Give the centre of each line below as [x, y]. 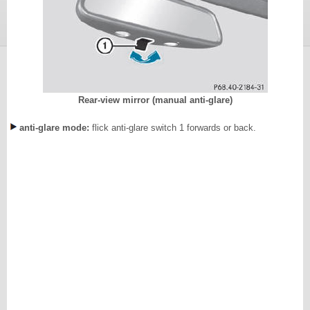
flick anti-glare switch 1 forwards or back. [173, 128]
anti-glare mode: [54, 128]
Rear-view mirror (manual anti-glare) [155, 100]
